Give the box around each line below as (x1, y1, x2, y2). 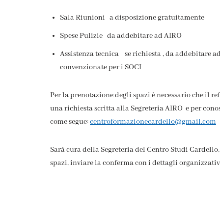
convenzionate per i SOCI (60, 62, 141, 72)
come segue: (50, 117, 90, 126)
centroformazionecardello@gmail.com (90, 117, 216, 126)
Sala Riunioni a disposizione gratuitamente (60, 13, 204, 22)
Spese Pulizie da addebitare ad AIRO (60, 31, 182, 40)
